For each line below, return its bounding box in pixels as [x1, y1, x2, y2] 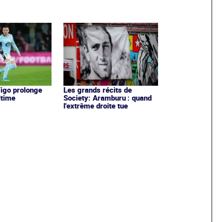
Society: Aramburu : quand [63, 93, 152, 103]
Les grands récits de [63, 85, 132, 95]
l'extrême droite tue [63, 101, 128, 111]
